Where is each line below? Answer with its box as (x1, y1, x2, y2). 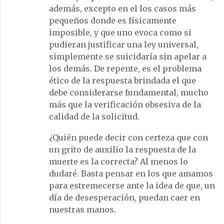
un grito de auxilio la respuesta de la (49, 144, 196, 154)
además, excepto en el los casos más (49, 3, 196, 13)
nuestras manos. (49, 204, 116, 214)
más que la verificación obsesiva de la (49, 99, 201, 109)
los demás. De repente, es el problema (49, 63, 201, 73)
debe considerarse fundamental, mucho (49, 87, 208, 97)
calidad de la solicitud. (49, 111, 139, 121)
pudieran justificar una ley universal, (49, 39, 198, 49)
